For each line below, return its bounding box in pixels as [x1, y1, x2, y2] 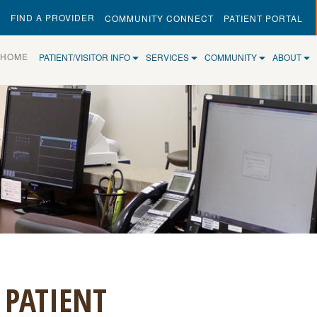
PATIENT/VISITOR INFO [39, 51, 132, 63]
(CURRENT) [28, 50, 82, 62]
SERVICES [146, 51, 191, 63]
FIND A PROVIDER [11, 11, 95, 23]
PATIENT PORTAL [224, 12, 303, 24]
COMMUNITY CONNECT [105, 12, 214, 24]
